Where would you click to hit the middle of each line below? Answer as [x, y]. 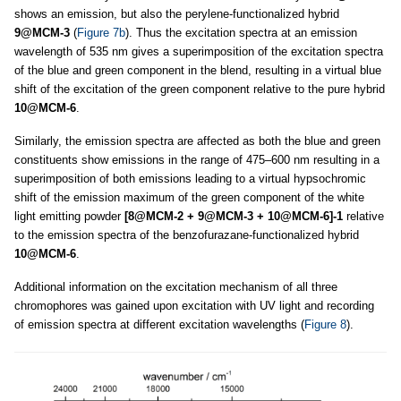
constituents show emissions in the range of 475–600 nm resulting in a [197, 159]
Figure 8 [325, 324]
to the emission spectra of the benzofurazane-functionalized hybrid [187, 235]
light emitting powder [69, 216]
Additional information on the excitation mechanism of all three [176, 286]
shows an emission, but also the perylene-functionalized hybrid [177, 13]
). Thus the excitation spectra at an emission [241, 32]
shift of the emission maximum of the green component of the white [189, 197]
